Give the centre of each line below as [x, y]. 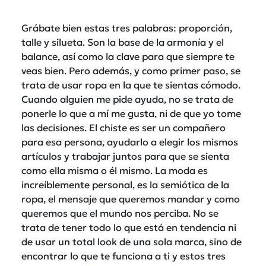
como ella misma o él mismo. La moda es [115, 170]
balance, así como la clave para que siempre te [128, 56]
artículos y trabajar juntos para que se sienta [125, 156]
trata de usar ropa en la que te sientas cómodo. [131, 85]
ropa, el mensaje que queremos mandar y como [131, 199]
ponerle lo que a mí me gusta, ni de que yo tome [131, 113]
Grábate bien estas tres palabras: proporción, [127, 28]
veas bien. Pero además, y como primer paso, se [131, 70]
